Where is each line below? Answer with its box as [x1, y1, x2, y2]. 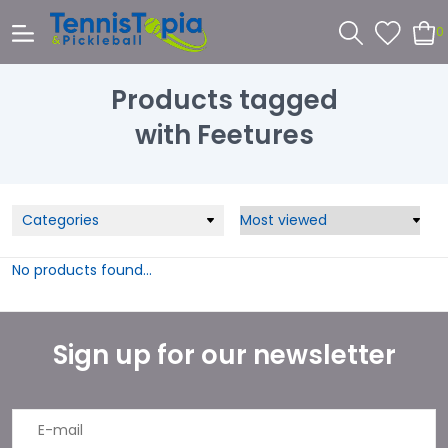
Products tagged [110, 81, 338, 118]
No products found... [12, 260, 152, 280]
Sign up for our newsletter [52, 337, 396, 373]
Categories [22, 210, 99, 230]
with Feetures [134, 116, 314, 153]
